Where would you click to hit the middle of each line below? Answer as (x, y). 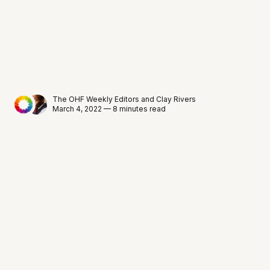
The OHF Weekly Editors (96, 99)
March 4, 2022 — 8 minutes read (109, 109)
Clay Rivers (176, 99)
